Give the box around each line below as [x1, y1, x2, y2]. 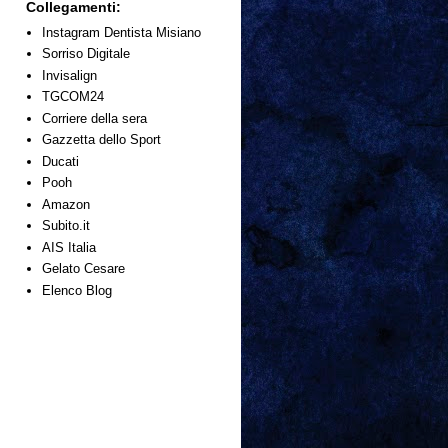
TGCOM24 [42, 89, 105, 105]
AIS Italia [42, 239, 97, 255]
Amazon [42, 196, 91, 212]
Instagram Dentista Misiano [42, 24, 202, 40]
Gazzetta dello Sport [42, 132, 162, 148]
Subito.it [42, 218, 91, 234]
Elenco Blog [42, 282, 113, 298]
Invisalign [42, 67, 98, 83]
